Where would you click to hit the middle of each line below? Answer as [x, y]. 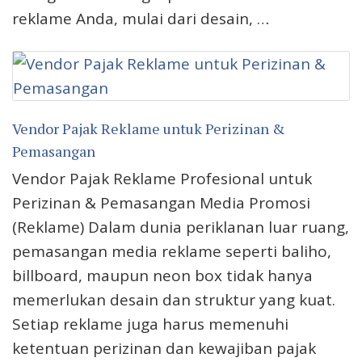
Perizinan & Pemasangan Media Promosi [161, 203]
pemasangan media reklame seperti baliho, [172, 252]
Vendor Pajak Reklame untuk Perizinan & [149, 129]
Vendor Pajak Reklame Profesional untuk [162, 179]
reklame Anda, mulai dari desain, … [141, 19]
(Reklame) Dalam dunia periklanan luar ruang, [181, 227]
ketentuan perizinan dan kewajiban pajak [164, 349]
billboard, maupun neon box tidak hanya [162, 276]
